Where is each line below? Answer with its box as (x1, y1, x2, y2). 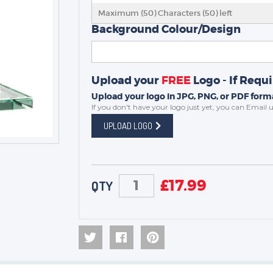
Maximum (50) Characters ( (97, 8, 205, 18)
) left (214, 8, 232, 18)
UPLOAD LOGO (103, 120, 152, 132)
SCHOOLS (79, 17, 121, 31)
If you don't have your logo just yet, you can (91, 102, 246, 112)
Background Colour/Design (91, 22, 241, 37)
